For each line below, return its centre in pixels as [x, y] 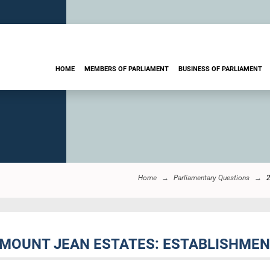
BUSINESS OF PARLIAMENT [220, 69]
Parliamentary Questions [212, 178]
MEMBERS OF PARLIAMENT [127, 69]
